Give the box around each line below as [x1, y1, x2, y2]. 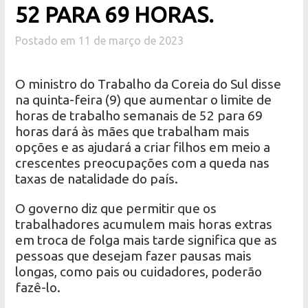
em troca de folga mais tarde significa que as [15, 232, 278, 248]
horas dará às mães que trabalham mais [15, 124, 250, 140]
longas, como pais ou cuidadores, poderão [15, 264, 263, 280]
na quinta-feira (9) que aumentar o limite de [15, 92, 272, 108]
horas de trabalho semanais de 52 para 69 [15, 108, 263, 124]
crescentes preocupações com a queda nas [15, 155, 270, 171]
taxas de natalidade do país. [15, 171, 179, 187]
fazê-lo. [15, 280, 61, 296]
